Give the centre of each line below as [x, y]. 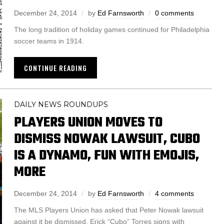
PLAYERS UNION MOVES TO [88, 123]
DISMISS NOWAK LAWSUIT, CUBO [107, 139]
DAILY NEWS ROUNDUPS [61, 105]
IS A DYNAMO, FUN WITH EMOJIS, [106, 156]
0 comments [174, 13]
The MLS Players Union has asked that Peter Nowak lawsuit [109, 210]
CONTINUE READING [55, 68]
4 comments [174, 194]
